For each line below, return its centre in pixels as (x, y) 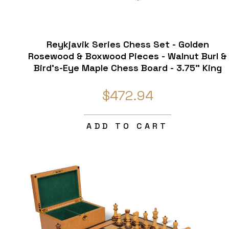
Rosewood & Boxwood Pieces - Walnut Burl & (128, 56)
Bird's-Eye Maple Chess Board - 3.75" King (128, 68)
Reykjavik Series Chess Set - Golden (128, 44)
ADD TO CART (128, 126)
